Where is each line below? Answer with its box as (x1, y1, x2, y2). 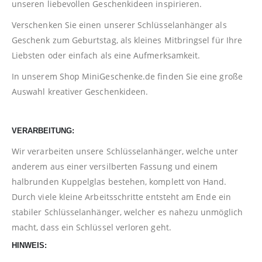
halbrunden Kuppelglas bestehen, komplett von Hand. (12, 176, 227, 188)
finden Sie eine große (155, 71, 243, 82)
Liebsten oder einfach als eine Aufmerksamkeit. (12, 50, 201, 61)
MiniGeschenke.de (82, 71, 156, 82)
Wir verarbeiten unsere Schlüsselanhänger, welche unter (12, 146, 238, 157)
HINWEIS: (12, 241, 47, 250)
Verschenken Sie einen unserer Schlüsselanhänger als (12, 19, 227, 31)
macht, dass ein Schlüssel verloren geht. (12, 222, 171, 233)
